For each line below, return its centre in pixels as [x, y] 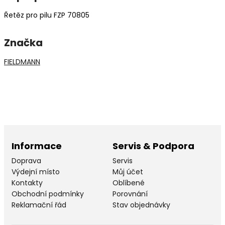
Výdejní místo [36, 172]
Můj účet [128, 172]
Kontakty [27, 183]
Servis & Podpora [153, 146]
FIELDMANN [22, 62]
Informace [37, 146]
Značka [23, 42]
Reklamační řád [39, 205]
